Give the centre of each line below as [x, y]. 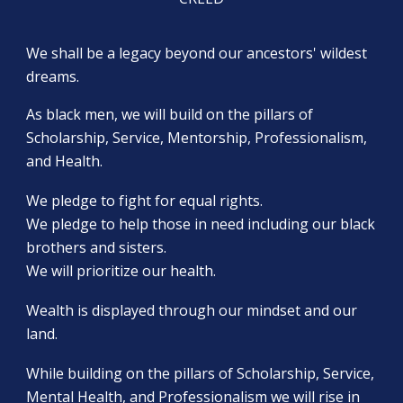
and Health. [65, 161]
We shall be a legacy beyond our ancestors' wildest [197, 53]
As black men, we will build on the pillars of [170, 114]
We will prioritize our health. [121, 271]
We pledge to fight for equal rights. [147, 201]
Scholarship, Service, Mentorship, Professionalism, [197, 138]
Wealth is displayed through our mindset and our [192, 310]
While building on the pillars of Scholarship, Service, [201, 373]
